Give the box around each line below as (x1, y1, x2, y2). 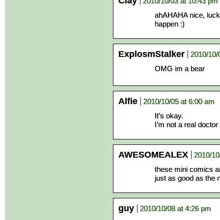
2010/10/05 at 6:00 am (143, 97, 215, 106)
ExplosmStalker (118, 49, 185, 59)
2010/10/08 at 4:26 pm (140, 204, 211, 213)
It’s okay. (155, 111, 183, 120)
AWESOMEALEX (118, 150, 188, 160)
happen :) (155, 20, 185, 28)
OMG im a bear (155, 64, 205, 73)
